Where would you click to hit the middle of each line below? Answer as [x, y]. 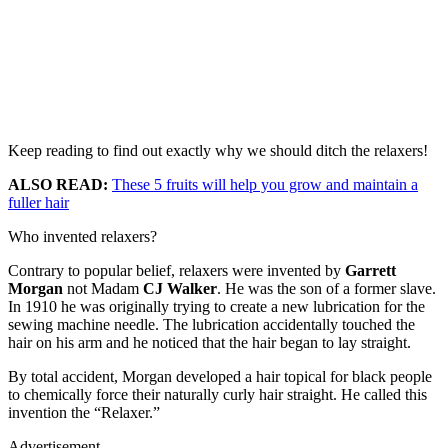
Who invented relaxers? [82, 237]
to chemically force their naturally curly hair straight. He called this [217, 395]
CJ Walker [180, 289]
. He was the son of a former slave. [326, 289]
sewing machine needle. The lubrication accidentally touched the [211, 325]
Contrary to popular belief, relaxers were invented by [176, 271]
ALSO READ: [60, 185]
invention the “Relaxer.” [84, 413]
